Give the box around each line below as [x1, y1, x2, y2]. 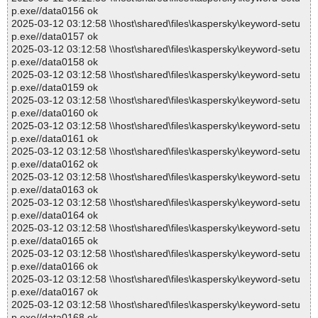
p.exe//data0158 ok [11, 56, 98, 68]
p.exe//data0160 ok [11, 107, 98, 119]
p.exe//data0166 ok [11, 261, 98, 273]
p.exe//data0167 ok [11, 286, 98, 298]
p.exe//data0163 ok [11, 184, 98, 196]
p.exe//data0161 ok [11, 133, 98, 145]
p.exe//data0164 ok [11, 209, 98, 221]
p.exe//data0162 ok [11, 158, 98, 170]
